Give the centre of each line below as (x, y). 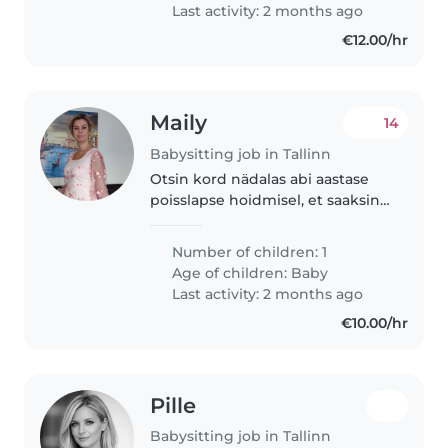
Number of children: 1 (248, 251)
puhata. (177, 241)
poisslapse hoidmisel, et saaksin (265, 199)
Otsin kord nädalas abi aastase (260, 178)
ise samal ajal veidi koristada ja (260, 220)
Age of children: (230, 272)
